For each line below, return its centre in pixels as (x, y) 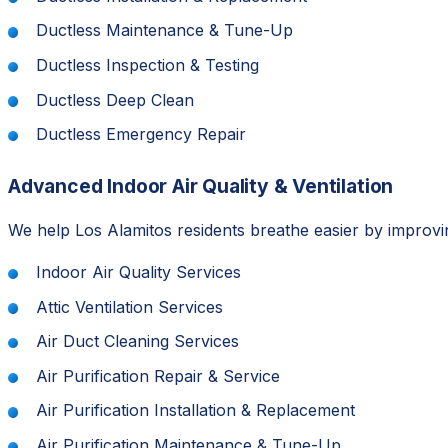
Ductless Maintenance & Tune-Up (164, 30)
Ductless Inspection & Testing (147, 64)
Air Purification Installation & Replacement (195, 410)
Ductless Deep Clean (115, 99)
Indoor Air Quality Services (138, 272)
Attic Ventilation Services (129, 306)
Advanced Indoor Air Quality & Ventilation (201, 186)
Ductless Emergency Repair (141, 134)
